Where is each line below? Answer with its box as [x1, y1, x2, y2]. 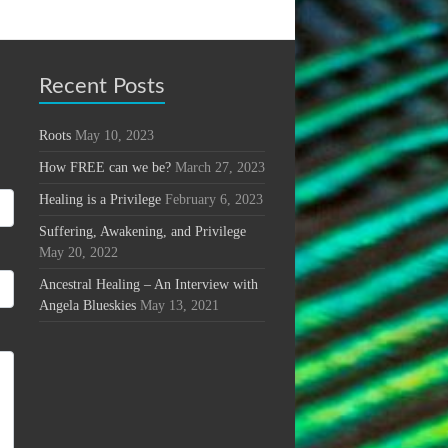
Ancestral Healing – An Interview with [38, 277, 258, 293]
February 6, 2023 [164, 192, 263, 208]
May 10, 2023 [74, 128, 154, 144]
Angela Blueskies [38, 298, 136, 314]
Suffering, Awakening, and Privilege [38, 224, 246, 240]
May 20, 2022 [38, 245, 118, 261]
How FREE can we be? [38, 160, 171, 176]
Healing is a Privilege [38, 192, 161, 208]
